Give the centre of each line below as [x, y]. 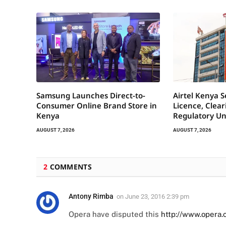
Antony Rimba [91, 196]
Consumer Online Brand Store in [97, 105]
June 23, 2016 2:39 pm [157, 196]
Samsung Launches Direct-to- [91, 95]
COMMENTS [70, 166]
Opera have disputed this [115, 214]
